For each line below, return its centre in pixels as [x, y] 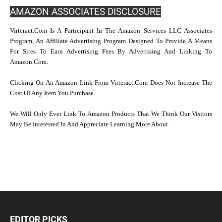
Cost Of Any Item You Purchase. [53, 93]
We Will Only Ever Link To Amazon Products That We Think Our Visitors [111, 114]
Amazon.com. [29, 62]
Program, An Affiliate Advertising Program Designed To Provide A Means [111, 41]
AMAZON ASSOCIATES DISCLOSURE [85, 12]
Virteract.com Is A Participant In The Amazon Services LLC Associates [111, 31]
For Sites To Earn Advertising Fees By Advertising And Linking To [111, 52]
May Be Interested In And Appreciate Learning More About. [90, 124]
